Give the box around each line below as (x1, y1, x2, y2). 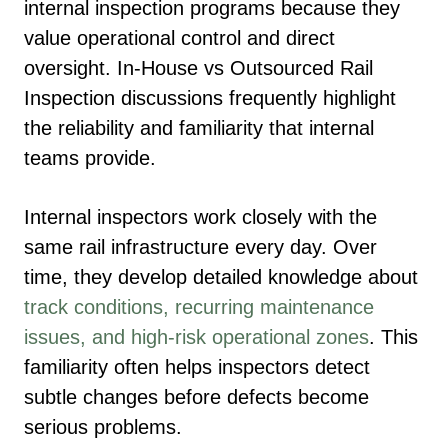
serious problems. (24, 415, 182, 438)
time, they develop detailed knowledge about (24, 265, 418, 288)
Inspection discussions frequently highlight (24, 87, 396, 109)
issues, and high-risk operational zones (24, 325, 369, 348)
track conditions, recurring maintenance (24, 295, 374, 318)
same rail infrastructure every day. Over (24, 235, 377, 258)
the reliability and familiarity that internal (24, 117, 374, 139)
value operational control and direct (24, 27, 335, 49)
